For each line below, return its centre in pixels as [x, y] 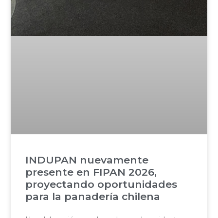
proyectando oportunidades [101, 184]
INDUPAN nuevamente [87, 160]
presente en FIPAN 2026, [91, 172]
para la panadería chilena [93, 197]
